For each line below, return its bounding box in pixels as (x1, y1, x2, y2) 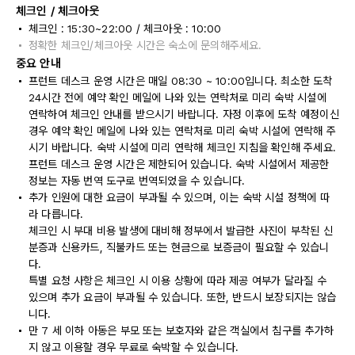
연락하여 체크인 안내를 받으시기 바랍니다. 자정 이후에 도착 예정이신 (29, 108, 339, 120)
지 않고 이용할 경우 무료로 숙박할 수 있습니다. (29, 341, 239, 353)
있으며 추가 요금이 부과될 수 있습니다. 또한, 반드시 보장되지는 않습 (29, 291, 336, 303)
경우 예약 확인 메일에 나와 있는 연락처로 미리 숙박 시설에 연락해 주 (29, 124, 336, 137)
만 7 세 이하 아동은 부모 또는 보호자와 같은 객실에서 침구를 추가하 (29, 324, 334, 337)
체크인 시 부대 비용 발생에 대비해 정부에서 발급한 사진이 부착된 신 (29, 224, 333, 237)
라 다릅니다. (29, 208, 84, 220)
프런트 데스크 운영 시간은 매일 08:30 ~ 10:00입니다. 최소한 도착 (29, 74, 333, 87)
